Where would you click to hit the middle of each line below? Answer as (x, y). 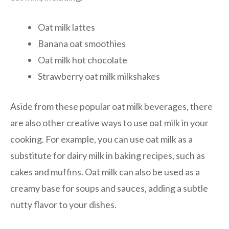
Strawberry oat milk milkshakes (99, 76)
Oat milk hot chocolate (83, 60)
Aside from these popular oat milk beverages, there (111, 106)
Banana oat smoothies (82, 43)
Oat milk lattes (66, 27)
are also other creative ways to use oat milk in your (109, 122)
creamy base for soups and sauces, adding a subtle (109, 188)
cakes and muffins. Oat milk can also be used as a (105, 171)
